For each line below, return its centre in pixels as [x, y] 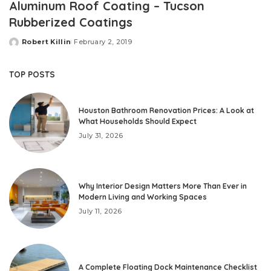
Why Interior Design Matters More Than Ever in [163, 186]
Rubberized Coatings [71, 22]
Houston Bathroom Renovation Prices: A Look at [166, 110]
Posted [23, 46]
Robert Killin [47, 42]
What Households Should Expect [138, 121]
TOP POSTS [32, 74]
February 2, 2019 [103, 42]
